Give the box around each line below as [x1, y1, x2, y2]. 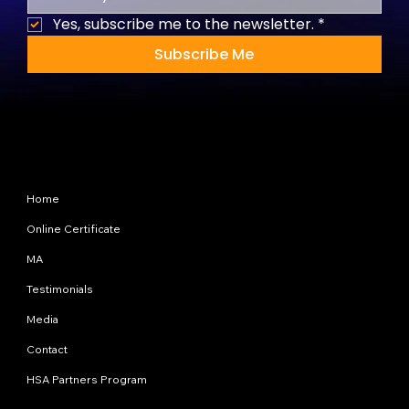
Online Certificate [26, 221, 121, 236]
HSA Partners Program [26, 372, 147, 386]
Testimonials [26, 281, 93, 296]
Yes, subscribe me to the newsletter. [52, 13, 314, 35]
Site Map [26, 165, 66, 177]
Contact [26, 341, 68, 356]
